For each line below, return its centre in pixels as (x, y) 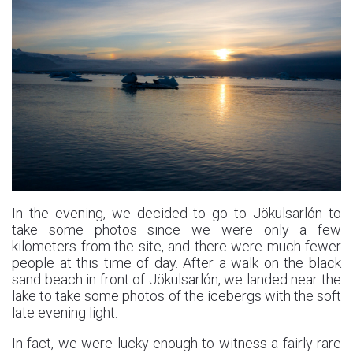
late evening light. (65, 313)
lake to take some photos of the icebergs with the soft (176, 296)
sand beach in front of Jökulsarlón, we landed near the (176, 280)
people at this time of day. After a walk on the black (176, 263)
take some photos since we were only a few (176, 230)
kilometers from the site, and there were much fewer (176, 247)
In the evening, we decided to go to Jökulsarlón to (176, 214)
